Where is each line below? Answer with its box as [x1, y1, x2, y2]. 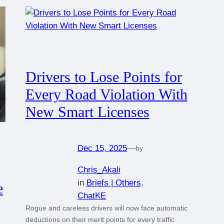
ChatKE [77, 190, 106, 200]
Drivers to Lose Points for [25, 69, 182, 85]
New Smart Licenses [25, 104, 149, 120]
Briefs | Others [86, 177, 141, 187]
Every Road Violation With [25, 86, 187, 103]
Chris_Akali [77, 164, 120, 174]
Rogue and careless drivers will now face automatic [25, 203, 187, 212]
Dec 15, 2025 [77, 143, 127, 153]
